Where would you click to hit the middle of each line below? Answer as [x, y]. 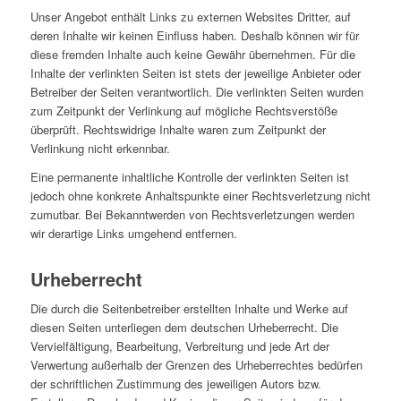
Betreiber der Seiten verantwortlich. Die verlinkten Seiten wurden [196, 92]
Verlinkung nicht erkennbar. [100, 149]
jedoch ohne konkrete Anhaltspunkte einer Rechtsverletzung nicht [200, 196]
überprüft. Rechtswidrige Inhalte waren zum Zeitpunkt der [178, 130]
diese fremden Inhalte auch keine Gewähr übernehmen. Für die [192, 55]
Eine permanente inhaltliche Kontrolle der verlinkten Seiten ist [189, 177]
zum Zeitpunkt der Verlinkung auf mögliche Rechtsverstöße [183, 111]
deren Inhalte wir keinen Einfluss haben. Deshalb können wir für [194, 36]
